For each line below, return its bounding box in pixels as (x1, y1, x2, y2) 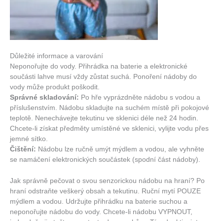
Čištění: (10, 146, 38, 153)
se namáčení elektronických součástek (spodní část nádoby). (10, 156, 200, 164)
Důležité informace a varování (10, 52, 103, 60)
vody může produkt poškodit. (10, 83, 100, 91)
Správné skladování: (10, 94, 79, 102)
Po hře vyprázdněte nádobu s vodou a (79, 94, 200, 102)
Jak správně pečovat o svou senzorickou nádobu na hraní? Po (10, 177, 205, 184)
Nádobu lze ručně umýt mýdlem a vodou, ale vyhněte (38, 146, 204, 153)
